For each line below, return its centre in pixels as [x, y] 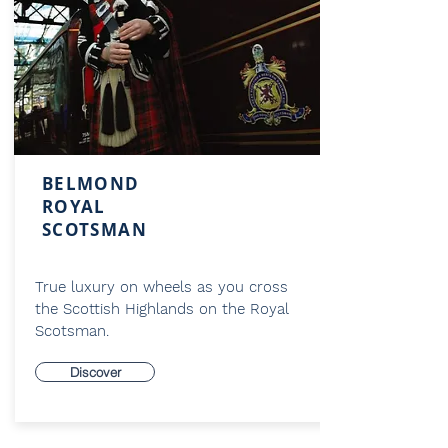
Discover [95, 372]
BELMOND [91, 183]
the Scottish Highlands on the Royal [162, 309]
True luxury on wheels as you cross [161, 287]
